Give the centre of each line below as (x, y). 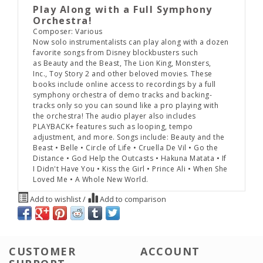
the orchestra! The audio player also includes (114, 116)
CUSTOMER (42, 252)
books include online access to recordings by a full (124, 84)
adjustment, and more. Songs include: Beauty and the (129, 137)
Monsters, (193, 63)
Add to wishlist (55, 199)
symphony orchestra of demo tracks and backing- (122, 95)
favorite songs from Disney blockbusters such (115, 52)
